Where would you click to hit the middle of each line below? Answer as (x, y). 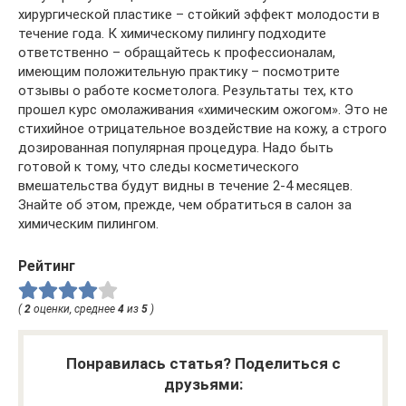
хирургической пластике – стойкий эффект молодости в (199, 15)
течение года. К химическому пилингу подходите (172, 34)
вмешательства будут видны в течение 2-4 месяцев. (185, 186)
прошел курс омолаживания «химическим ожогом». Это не (203, 110)
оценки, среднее (74, 309)
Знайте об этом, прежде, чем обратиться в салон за (185, 205)
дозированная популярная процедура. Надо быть (176, 148)
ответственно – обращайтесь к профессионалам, (177, 53)
